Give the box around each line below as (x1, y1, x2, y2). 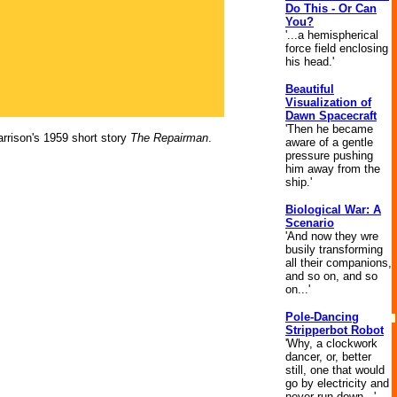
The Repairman (130, 131, 208, 144)
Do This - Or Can (285, 2, 377, 15)
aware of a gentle (285, 136, 373, 149)
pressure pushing (285, 149, 373, 162)
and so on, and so (285, 269, 378, 283)
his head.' (285, 55, 334, 68)
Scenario (285, 216, 334, 230)
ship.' (285, 175, 312, 189)
